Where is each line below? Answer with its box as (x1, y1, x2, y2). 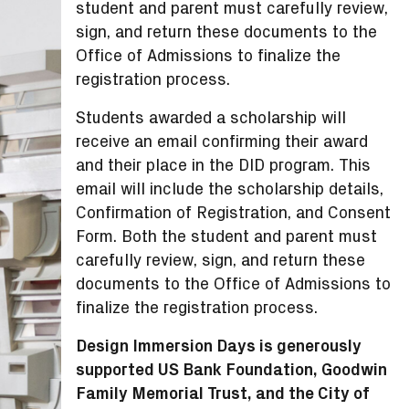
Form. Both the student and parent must (76, 226, 378, 246)
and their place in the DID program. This (76, 155, 372, 175)
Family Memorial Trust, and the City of (76, 383, 371, 404)
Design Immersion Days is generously (76, 336, 362, 356)
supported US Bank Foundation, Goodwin (76, 360, 388, 380)
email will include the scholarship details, (76, 179, 384, 199)
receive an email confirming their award (76, 131, 369, 152)
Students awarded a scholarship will (76, 108, 347, 128)
